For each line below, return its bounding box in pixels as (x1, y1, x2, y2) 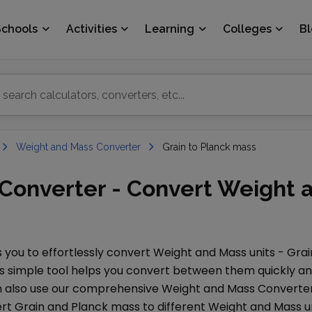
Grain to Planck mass (162, 141, 256, 153)
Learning (145, 22, 195, 36)
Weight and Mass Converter (16, 141, 141, 153)
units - (247, 244, 287, 260)
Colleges (222, 22, 272, 36)
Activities (65, 22, 117, 36)
